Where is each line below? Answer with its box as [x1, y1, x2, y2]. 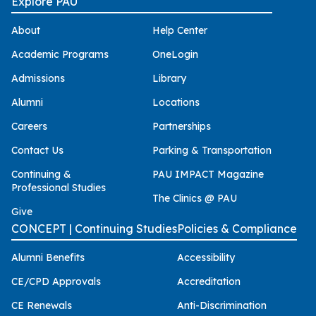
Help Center [152, 23, 207, 37]
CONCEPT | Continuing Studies [11, 221, 177, 236]
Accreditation [177, 275, 241, 288]
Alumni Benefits [11, 251, 85, 265]
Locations [152, 95, 200, 109]
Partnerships [152, 119, 211, 133]
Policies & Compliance [177, 221, 297, 236]
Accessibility [177, 251, 235, 265]
